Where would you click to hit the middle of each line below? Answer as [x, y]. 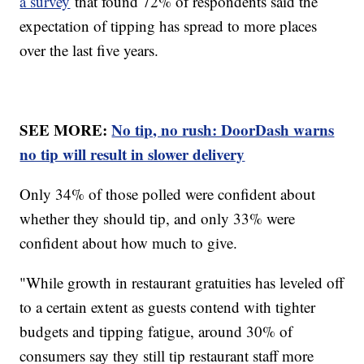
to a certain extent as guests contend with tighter [168, 307]
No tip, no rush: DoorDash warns [223, 130]
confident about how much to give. [129, 243]
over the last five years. [89, 50]
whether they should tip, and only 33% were [158, 219]
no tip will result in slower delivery [132, 154]
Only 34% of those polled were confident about [168, 194]
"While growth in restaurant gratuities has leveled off [182, 283]
